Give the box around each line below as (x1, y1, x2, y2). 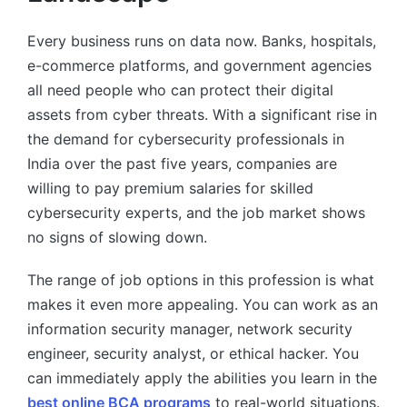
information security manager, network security (27, 320, 352, 339)
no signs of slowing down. (27, 228, 207, 247)
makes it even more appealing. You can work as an (27, 295, 378, 314)
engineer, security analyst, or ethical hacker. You (27, 344, 359, 363)
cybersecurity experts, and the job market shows (27, 203, 365, 223)
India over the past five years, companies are (27, 154, 337, 174)
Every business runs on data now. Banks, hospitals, (27, 32, 376, 51)
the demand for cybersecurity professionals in (27, 130, 344, 149)
